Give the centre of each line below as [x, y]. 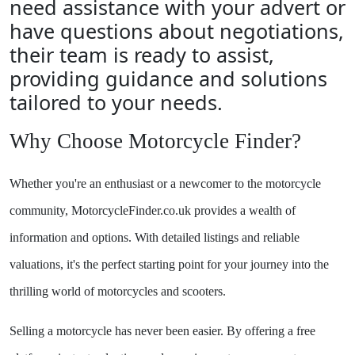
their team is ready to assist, [142, 55]
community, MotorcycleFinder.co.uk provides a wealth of [153, 210]
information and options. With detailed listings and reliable [155, 237]
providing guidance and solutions [168, 78]
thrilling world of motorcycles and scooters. [118, 291]
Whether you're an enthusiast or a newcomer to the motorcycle [165, 183]
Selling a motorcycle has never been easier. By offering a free [162, 331]
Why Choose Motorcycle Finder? [155, 141]
